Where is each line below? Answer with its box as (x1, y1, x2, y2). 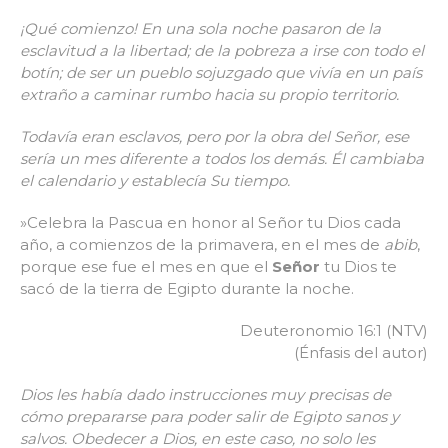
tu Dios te (320, 257, 397, 277)
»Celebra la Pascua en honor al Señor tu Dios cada (20, 213, 401, 233)
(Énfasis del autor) (294, 343, 428, 363)
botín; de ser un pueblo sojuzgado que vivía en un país (20, 63, 422, 83)
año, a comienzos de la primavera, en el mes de (20, 235, 384, 255)
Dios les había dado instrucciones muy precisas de (20, 385, 391, 405)
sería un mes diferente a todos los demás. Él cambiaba (20, 149, 424, 169)
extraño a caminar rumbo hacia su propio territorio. (20, 85, 399, 105)
